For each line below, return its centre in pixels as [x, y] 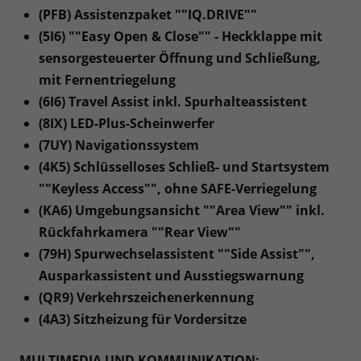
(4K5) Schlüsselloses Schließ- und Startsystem [184, 167]
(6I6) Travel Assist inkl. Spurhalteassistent [173, 102]
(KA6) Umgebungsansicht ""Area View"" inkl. [182, 211]
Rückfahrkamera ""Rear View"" [140, 232]
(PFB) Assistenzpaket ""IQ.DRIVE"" [148, 15]
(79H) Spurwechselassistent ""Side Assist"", [177, 254]
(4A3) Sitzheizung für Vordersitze [143, 320]
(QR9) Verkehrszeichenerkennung [146, 298]
